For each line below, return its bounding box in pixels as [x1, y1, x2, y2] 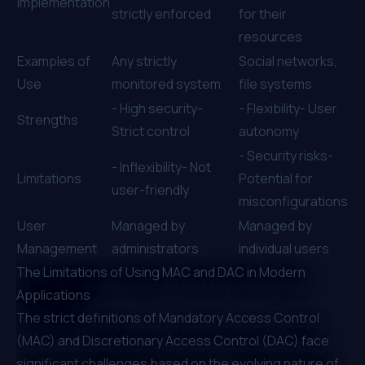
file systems [239, 74, 312, 93]
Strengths [17, 110, 78, 129]
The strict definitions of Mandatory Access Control [16, 308, 319, 327]
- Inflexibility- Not [112, 157, 211, 176]
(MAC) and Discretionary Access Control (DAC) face [16, 331, 329, 350]
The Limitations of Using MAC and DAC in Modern [16, 262, 306, 281]
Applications [16, 285, 90, 304]
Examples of [17, 51, 90, 70]
